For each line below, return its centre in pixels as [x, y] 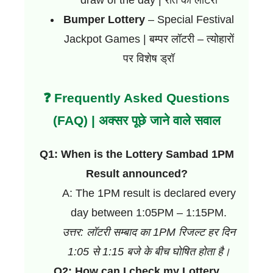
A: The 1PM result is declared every [149, 193]
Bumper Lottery [104, 20]
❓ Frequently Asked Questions [136, 98]
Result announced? [136, 174]
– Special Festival [190, 20]
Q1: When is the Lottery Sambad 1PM [136, 154]
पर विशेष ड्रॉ [149, 59]
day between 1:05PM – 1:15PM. [149, 213]
